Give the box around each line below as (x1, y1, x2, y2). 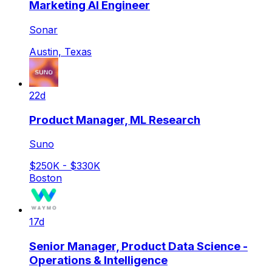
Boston (29, 172, 62, 185)
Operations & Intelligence (29, 253, 168, 268)
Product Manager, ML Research (29, 112, 200, 127)
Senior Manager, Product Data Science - (29, 239, 248, 254)
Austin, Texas (29, 45, 92, 58)
